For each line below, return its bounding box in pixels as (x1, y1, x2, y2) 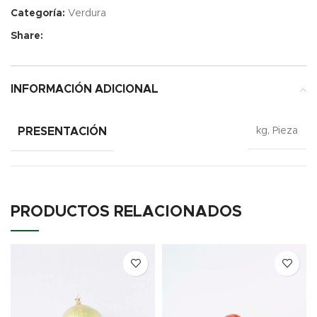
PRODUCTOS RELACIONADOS (11, 204, 242, 220)
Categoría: (11, 8, 65, 18)
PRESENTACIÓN (18, 125, 107, 137)
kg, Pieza (256, 126, 298, 137)
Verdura (68, 8, 106, 18)
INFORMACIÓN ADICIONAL (11, 83, 158, 95)
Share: (11, 30, 43, 41)
